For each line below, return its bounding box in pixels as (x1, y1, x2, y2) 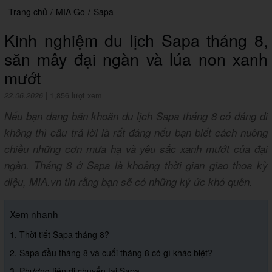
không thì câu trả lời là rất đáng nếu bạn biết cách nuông (4, 125, 268, 140)
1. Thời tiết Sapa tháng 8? (10, 228, 109, 241)
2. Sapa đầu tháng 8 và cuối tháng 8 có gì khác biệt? (10, 246, 212, 259)
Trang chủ (8, 5, 47, 18)
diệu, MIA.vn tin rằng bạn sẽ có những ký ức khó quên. (4, 174, 253, 189)
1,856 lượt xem (50, 90, 101, 101)
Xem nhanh (10, 207, 58, 221)
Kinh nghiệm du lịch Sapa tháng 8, (4, 28, 268, 52)
